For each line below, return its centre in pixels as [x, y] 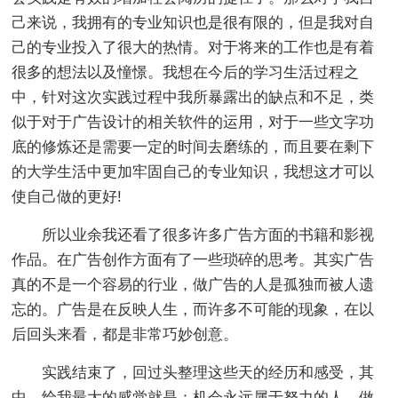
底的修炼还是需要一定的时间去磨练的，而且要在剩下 [193, 147]
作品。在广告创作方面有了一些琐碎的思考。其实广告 [193, 260]
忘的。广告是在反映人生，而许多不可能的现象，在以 [193, 310]
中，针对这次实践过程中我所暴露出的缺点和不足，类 [193, 97]
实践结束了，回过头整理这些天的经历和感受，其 [193, 373]
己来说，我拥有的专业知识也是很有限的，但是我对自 [193, 23]
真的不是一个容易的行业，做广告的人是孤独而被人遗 [193, 285]
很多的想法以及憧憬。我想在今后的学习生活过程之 [186, 72]
